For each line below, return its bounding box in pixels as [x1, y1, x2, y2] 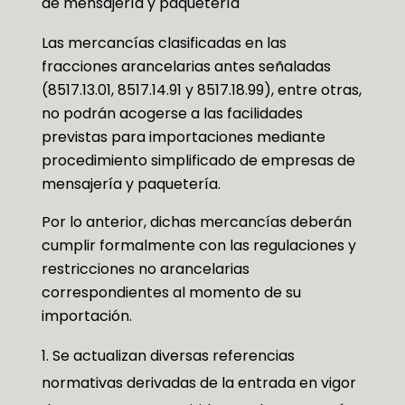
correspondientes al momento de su [41, 281, 301, 303]
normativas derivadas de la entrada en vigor [41, 372, 356, 393]
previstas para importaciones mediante [41, 126, 325, 147]
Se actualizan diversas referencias [52, 344, 295, 366]
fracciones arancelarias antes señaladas [41, 55, 331, 77]
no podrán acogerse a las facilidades [41, 102, 303, 124]
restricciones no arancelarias [41, 258, 250, 279]
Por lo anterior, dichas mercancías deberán [41, 211, 352, 232]
